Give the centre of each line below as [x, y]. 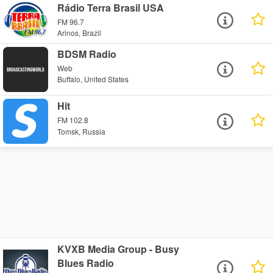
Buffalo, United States [93, 79]
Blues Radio [86, 263]
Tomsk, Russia [82, 131]
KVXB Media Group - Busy [119, 249]
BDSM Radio [87, 54]
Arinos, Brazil [80, 33]
